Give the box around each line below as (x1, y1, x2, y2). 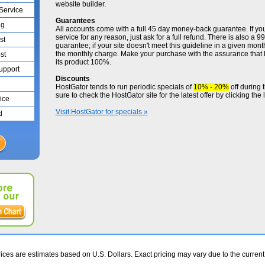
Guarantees (55, 17, 95, 25)
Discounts (55, 75, 90, 83)
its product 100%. (55, 58, 111, 66)
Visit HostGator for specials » (55, 108, 148, 116)
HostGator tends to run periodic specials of (55, 83, 193, 91)
